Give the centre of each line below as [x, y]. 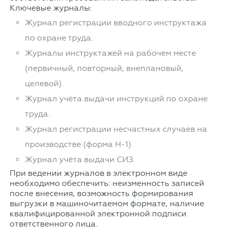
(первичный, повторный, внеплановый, [104, 68]
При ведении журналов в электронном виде [98, 173]
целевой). [44, 84]
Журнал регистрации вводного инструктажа [116, 23]
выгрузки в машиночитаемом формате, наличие [107, 204]
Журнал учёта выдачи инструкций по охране [116, 99]
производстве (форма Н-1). [79, 144]
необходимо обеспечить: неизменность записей [107, 183]
